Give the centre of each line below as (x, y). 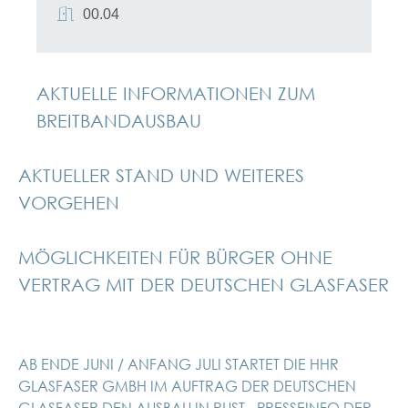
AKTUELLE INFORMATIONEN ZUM (176, 93)
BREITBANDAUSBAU (119, 121)
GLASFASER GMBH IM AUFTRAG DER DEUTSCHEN (187, 386)
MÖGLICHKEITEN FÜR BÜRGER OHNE (175, 257)
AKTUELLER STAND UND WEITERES (161, 175)
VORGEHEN (69, 203)
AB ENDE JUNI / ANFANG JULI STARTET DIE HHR (178, 364)
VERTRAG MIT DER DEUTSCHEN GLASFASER (204, 285)
